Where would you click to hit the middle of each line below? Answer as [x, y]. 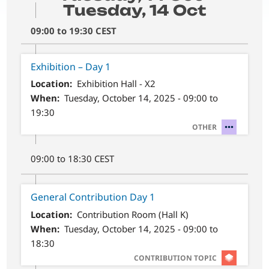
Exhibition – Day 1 [71, 66]
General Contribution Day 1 [93, 197]
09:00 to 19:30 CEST [74, 30]
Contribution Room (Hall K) [132, 214]
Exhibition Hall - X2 [116, 84]
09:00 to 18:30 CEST [73, 159]
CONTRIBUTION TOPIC [175, 258]
